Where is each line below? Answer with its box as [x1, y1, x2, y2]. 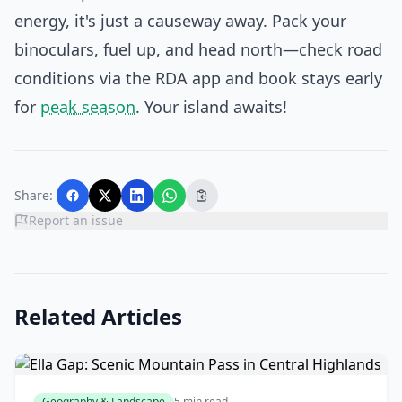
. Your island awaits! [135, 96, 287, 118]
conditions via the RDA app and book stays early [14, 67, 382, 89]
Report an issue [29, 212, 123, 229]
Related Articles [14, 301, 182, 331]
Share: [14, 187, 53, 204]
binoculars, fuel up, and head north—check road [14, 39, 382, 60]
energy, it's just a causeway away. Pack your [14, 10, 346, 31]
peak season [40, 96, 135, 118]
